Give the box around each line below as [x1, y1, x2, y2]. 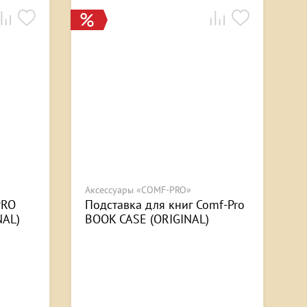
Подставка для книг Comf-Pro [85, 197, 245, 213]
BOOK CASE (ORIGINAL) [85, 211, 209, 228]
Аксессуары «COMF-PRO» [85, 184, 191, 197]
